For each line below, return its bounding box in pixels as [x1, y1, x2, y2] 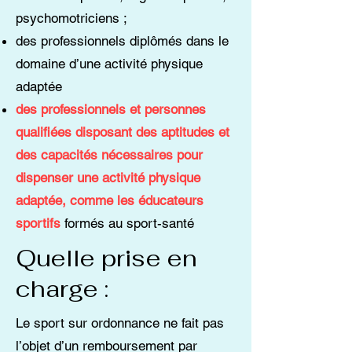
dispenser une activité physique [16, 170, 200, 185]
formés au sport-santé [60, 215, 198, 231]
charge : [16, 273, 108, 304]
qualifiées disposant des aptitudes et [16, 124, 229, 140]
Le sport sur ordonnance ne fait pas [16, 315, 224, 331]
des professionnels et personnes [16, 101, 206, 117]
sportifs [16, 215, 60, 231]
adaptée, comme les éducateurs [16, 192, 203, 208]
